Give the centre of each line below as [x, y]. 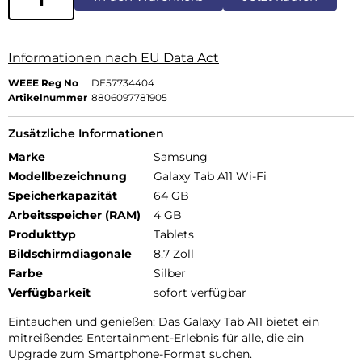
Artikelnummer [48, 97]
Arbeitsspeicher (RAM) [74, 215]
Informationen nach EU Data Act [114, 57]
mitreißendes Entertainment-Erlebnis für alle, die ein [156, 337]
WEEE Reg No [43, 82]
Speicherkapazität [63, 195]
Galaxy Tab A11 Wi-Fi [210, 176]
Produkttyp [42, 234]
